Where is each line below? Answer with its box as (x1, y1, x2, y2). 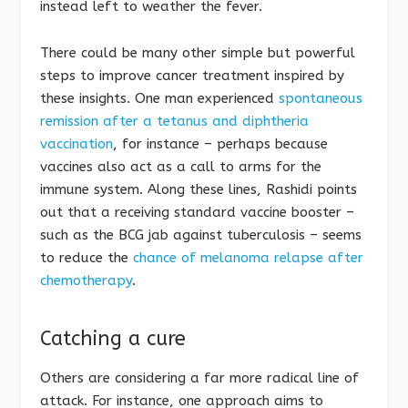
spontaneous (279, 89, 362, 107)
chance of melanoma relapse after (133, 249, 363, 266)
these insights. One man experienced (40, 89, 279, 107)
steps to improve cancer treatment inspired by (40, 66, 344, 84)
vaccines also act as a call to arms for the (40, 158, 321, 175)
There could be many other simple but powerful (40, 44, 355, 61)
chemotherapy (40, 271, 132, 289)
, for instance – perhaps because (113, 135, 328, 152)
